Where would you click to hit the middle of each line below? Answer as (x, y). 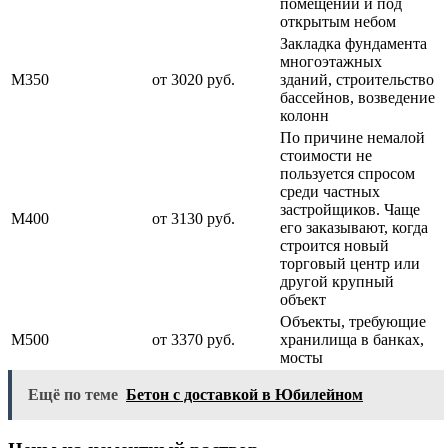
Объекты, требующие (353, 321)
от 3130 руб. (193, 218)
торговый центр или (350, 263)
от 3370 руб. (193, 339)
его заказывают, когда (354, 227)
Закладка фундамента (353, 43)
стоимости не (326, 155)
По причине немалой (352, 137)
